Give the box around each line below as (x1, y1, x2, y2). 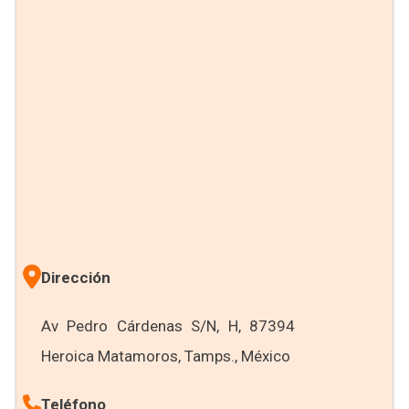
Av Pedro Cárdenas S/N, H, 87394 (40, 317, 296, 335)
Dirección (40, 268, 110, 287)
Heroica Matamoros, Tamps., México (40, 347, 290, 365)
